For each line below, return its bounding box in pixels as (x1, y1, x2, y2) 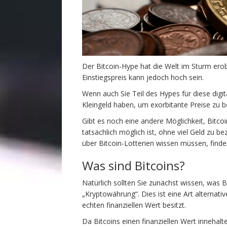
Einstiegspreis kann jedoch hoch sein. (82, 72, 204, 82)
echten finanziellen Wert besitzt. (82, 200, 186, 210)
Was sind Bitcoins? (82, 157, 185, 174)
